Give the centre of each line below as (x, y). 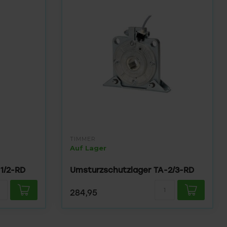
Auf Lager (88, 148)
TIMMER (83, 139)
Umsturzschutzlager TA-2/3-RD (132, 170)
